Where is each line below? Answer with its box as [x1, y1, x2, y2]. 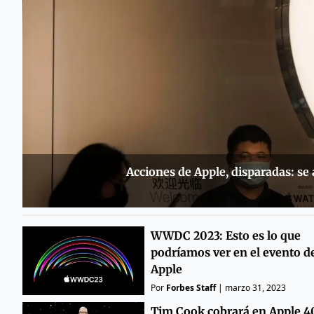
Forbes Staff [165, 281, 216, 294]
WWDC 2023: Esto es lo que [150, 228, 301, 243]
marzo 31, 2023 [224, 281, 286, 294]
